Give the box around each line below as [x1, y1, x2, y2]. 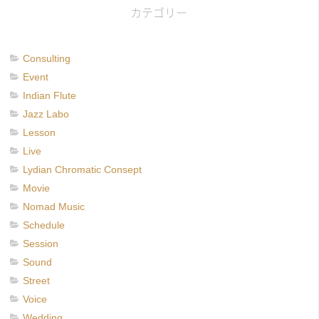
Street [23, 274, 50, 286]
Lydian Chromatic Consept [23, 163, 142, 175]
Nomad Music [23, 200, 85, 212]
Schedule [23, 219, 65, 231]
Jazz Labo [23, 108, 69, 120]
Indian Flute [23, 89, 76, 101]
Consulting [23, 52, 70, 64]
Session [23, 237, 58, 249]
